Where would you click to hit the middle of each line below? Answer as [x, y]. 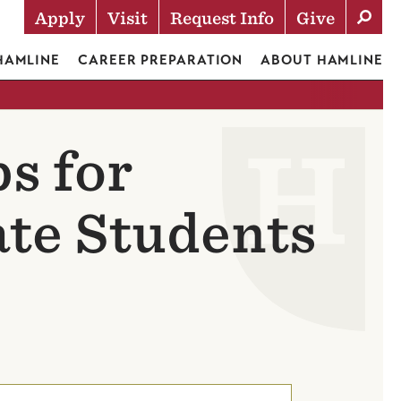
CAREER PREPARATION [161, 60]
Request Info [222, 18]
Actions [89, 49]
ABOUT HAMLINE [322, 60]
